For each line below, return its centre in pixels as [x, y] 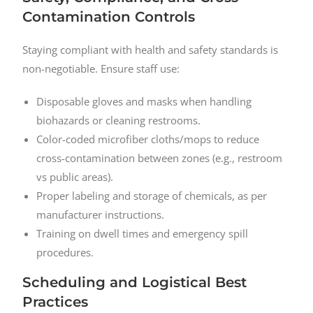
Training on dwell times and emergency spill [143, 234]
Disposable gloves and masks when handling [144, 102]
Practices [56, 302]
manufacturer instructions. [101, 215]
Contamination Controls [109, 17]
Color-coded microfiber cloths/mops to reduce [148, 139]
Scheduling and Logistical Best [135, 283]
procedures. [65, 253]
